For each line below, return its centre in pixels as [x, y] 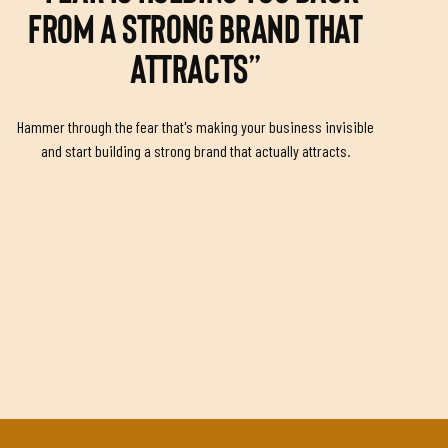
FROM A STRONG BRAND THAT [195, 30]
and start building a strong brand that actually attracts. [195, 150]
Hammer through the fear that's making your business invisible [195, 126]
